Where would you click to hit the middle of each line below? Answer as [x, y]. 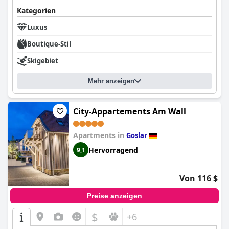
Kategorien [36, 10]
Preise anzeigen [114, 196]
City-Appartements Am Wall [130, 111]
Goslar [137, 135]
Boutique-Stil [49, 44]
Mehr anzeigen [111, 81]
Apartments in [100, 135]
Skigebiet [43, 61]
